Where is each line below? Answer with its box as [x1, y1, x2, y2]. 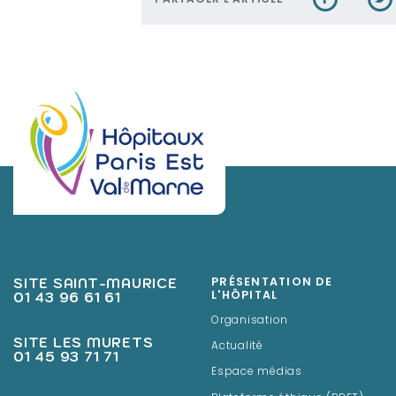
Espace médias [211, 367, 302, 378]
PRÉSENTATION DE [211, 277, 332, 288]
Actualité [211, 340, 263, 352]
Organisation [211, 315, 288, 326]
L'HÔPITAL [211, 290, 278, 301]
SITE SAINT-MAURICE [13, 274, 178, 292]
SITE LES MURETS [13, 333, 154, 351]
